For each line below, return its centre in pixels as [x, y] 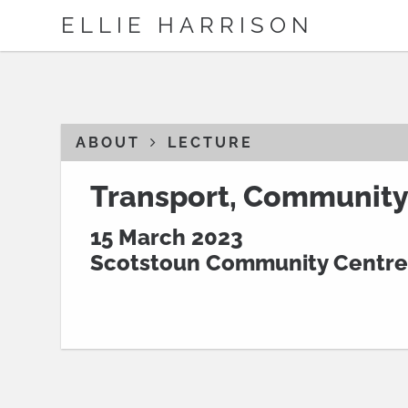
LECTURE [211, 143]
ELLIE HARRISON [188, 25]
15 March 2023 [167, 237]
